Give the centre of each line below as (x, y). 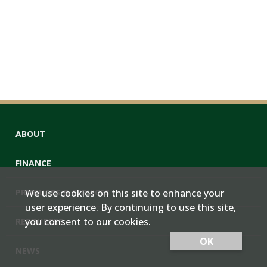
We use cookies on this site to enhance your (125, 193)
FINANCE (33, 163)
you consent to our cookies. (88, 222)
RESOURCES (39, 221)
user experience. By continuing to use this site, (131, 207)
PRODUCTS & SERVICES (63, 192)
